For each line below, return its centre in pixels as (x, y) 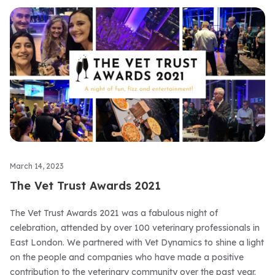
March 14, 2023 (37, 166)
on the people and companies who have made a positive (127, 257)
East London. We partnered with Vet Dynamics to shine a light (137, 242)
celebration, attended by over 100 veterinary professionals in (135, 227)
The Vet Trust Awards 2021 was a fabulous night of (114, 213)
